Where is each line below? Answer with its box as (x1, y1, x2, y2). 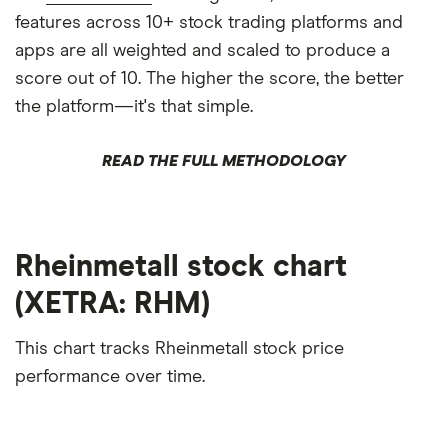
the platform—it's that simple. (15, 98, 253, 117)
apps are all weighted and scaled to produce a (15, 42, 390, 61)
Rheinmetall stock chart (15, 252, 347, 283)
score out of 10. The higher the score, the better (15, 70, 404, 89)
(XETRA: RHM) (15, 289, 210, 320)
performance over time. (15, 368, 205, 387)
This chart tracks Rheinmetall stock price (15, 340, 344, 359)
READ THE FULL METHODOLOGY (102, 153, 346, 170)
